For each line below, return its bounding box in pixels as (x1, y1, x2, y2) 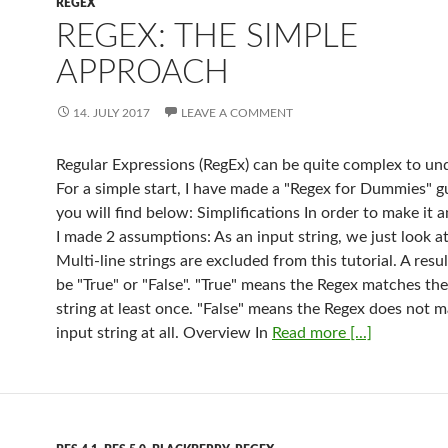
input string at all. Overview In (56, 325, 272, 341)
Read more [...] (272, 325, 372, 341)
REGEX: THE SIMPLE (56, 20, 358, 53)
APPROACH (56, 56, 229, 89)
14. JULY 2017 (73, 107, 150, 119)
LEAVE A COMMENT (181, 107, 293, 119)
